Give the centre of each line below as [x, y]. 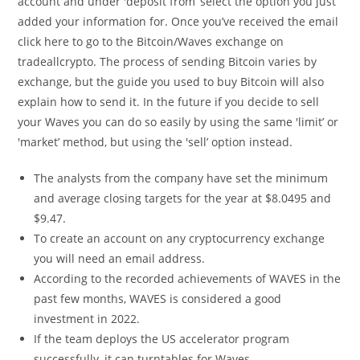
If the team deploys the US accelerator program [162, 339]
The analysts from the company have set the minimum [181, 178]
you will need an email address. [120, 258]
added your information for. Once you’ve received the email [178, 21]
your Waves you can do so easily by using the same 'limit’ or [178, 122]
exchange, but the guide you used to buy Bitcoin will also [171, 82]
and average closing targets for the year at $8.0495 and [183, 198]
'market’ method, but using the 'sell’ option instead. [155, 142]
